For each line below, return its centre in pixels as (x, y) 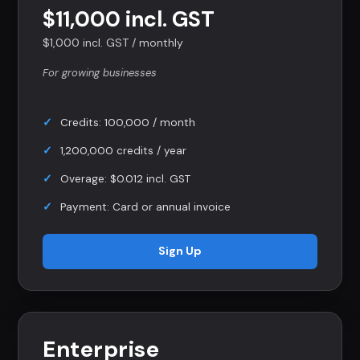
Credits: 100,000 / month (128, 122)
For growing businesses (100, 72)
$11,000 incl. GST (129, 18)
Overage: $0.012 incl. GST (125, 178)
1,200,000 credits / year (123, 150)
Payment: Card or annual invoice (145, 207)
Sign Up (180, 251)
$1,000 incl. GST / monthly (113, 42)
